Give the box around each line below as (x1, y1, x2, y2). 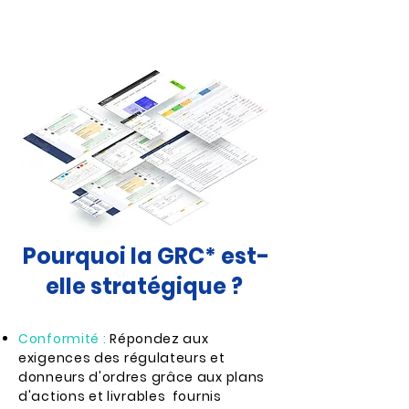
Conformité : (18, 330, 110, 348)
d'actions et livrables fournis (18, 387, 222, 405)
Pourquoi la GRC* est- (23, 241, 269, 271)
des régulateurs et (94, 349, 225, 367)
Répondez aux (110, 330, 209, 348)
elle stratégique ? (45, 271, 247, 301)
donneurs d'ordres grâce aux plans (18, 368, 266, 386)
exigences (18, 349, 94, 367)
